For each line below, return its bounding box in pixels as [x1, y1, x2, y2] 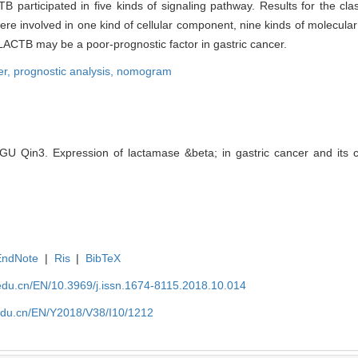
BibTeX [86, 251, 121, 265]
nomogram [117, 64, 172, 78]
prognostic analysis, [14, 64, 117, 78]
